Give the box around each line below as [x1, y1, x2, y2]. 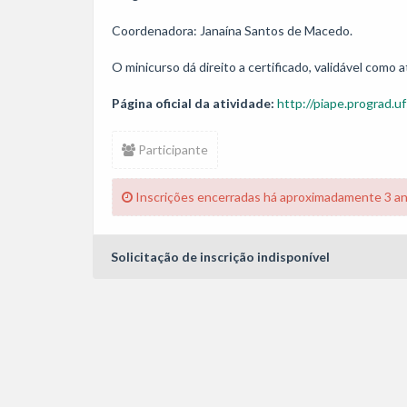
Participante [135, 142, 208, 157]
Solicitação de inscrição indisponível [111, 249, 330, 264]
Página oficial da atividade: [112, 95, 274, 111]
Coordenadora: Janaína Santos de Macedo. [112, 23, 352, 38]
